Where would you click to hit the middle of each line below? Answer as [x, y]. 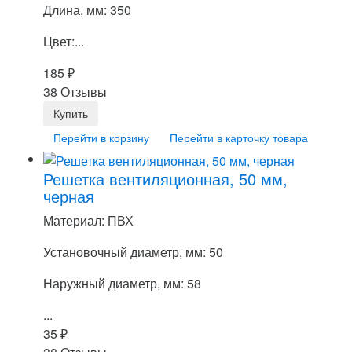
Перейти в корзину [101, 137]
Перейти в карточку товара [239, 137]
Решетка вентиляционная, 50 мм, [165, 178]
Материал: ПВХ [88, 220]
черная [69, 196]
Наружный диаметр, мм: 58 [122, 283]
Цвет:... [64, 41]
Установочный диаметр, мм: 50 [133, 251]
